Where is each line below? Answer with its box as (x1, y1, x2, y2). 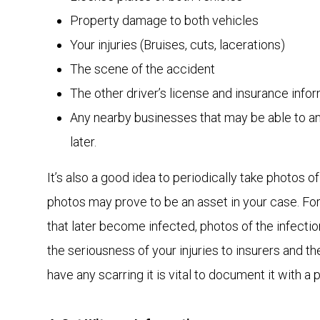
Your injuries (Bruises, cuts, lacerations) (70, 37, 285, 52)
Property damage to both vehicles (70, 13, 259, 28)
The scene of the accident (70, 61, 215, 76)
